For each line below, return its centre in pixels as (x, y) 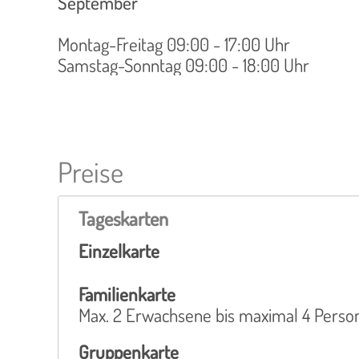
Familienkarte (127, 294)
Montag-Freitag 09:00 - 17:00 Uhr (174, 44)
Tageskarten (123, 218)
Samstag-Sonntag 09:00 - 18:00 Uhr (184, 65)
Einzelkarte (119, 250)
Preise (91, 171)
